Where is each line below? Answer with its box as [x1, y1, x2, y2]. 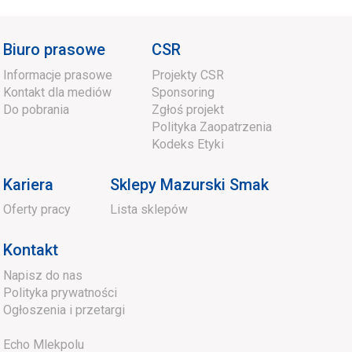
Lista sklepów [110, 202, 189, 218]
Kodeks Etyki [152, 136, 225, 152]
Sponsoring [152, 84, 215, 100]
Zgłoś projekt [152, 101, 225, 117]
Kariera [3, 174, 54, 194]
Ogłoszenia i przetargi [3, 302, 126, 318]
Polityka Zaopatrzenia [152, 119, 273, 134]
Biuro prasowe [3, 39, 106, 59]
